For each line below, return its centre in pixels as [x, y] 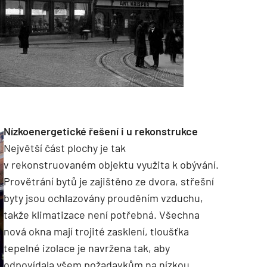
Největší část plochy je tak [65, 148]
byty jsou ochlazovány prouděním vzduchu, [103, 198]
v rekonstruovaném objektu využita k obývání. [111, 165]
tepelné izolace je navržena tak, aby [87, 248]
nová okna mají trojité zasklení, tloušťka [96, 232]
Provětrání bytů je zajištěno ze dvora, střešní [109, 181]
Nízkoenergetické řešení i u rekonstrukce [101, 131]
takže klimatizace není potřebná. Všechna [102, 215]
